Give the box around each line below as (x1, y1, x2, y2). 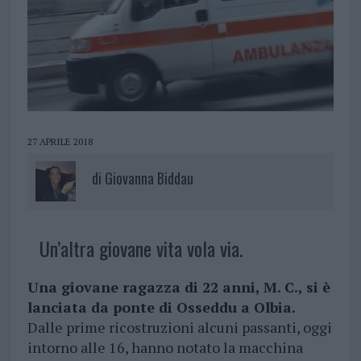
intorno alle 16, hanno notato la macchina (27, 337, 303, 357)
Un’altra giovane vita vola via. (39, 233, 243, 263)
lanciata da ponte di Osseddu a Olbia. (27, 297, 296, 317)
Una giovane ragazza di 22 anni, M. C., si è (27, 276, 330, 297)
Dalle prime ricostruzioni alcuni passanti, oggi (27, 317, 332, 337)
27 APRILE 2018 (27, 135, 93, 147)
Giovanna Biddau (104, 167, 193, 189)
